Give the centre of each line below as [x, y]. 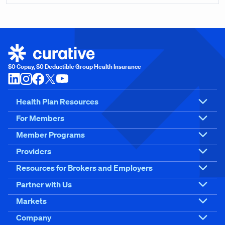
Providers [34, 151]
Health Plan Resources [57, 102]
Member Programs [50, 135]
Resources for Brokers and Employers [84, 168]
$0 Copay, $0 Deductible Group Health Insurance [75, 67]
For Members [40, 118]
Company [34, 218]
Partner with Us [44, 185]
